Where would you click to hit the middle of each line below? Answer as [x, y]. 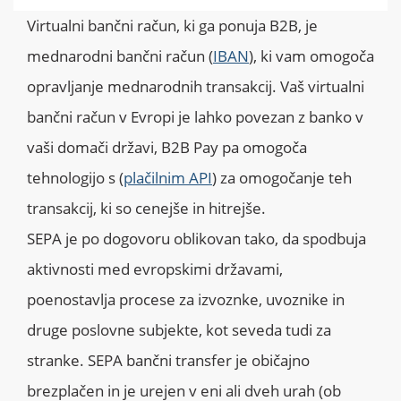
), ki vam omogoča [311, 55]
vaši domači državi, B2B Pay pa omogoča [167, 147]
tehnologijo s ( [75, 177]
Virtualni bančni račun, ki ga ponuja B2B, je [172, 25]
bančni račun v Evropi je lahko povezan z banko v [195, 116]
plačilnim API [168, 177]
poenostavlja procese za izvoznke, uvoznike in [186, 299]
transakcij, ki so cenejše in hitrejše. [148, 208]
